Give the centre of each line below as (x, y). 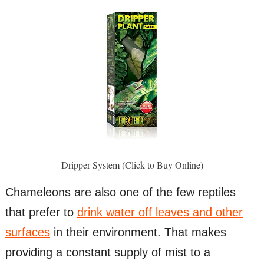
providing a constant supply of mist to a (108, 252)
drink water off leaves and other (160, 212)
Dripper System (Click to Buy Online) (132, 164)
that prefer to (41, 212)
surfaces (27, 232)
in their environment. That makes (138, 232)
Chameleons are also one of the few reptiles (120, 192)
